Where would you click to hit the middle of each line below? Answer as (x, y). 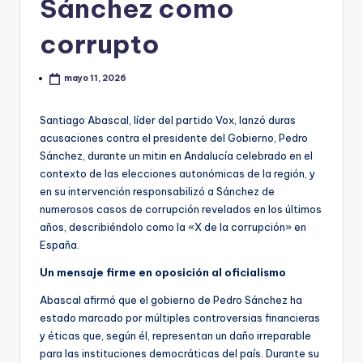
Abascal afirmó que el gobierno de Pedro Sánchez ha (171, 299)
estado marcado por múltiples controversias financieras (180, 317)
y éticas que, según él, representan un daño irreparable (175, 335)
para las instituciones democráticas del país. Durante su (179, 353)
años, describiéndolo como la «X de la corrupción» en (173, 226)
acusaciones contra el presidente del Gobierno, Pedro (174, 137)
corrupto (100, 44)
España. (60, 244)
